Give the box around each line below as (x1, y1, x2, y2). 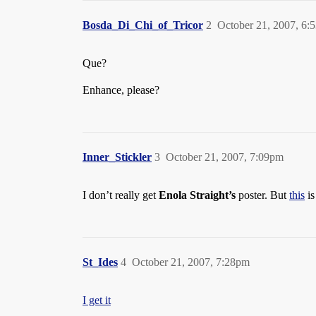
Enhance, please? (83, 84, 159, 96)
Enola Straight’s (159, 189, 236, 201)
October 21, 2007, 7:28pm (132, 256, 250, 268)
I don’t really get (83, 189, 159, 201)
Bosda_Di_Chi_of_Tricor (83, 19, 203, 31)
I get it (83, 294, 111, 306)
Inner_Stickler (83, 151, 152, 163)
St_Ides (83, 256, 118, 268)
